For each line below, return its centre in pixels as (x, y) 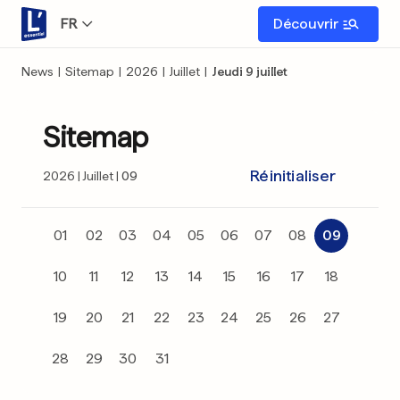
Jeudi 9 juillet (250, 71)
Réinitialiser (293, 175)
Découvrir (306, 23)
